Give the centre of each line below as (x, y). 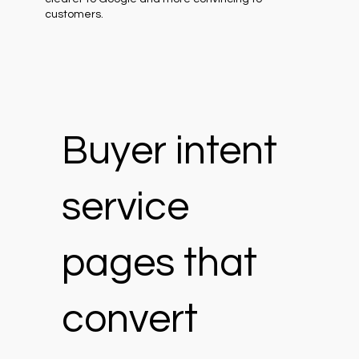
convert (129, 320)
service (125, 208)
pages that (159, 264)
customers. (75, 14)
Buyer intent (169, 152)
